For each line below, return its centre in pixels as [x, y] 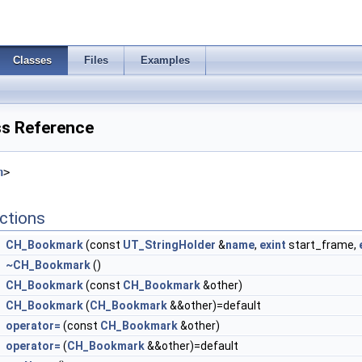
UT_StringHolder [169, 245]
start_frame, [322, 245]
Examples [165, 60]
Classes [32, 60]
